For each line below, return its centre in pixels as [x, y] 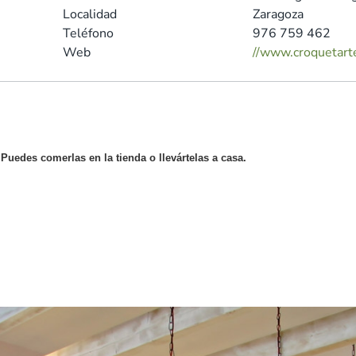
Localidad [89, 14]
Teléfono [88, 33]
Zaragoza [278, 14]
